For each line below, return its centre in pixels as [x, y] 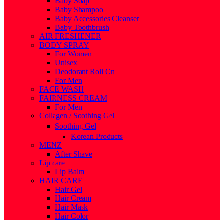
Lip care [52, 163]
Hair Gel [69, 189]
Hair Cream [73, 198]
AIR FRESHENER [70, 36]
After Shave [74, 154]
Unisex [66, 62]
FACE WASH [62, 89]
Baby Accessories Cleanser [97, 18]
